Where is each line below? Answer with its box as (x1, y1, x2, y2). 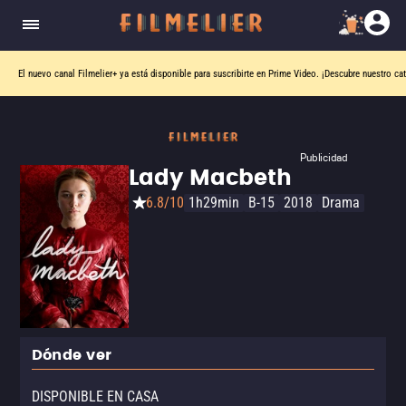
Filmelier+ (78, 67, 117, 80)
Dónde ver (32, 343, 112, 367)
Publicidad (300, 150, 348, 164)
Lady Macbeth (129, 160, 292, 197)
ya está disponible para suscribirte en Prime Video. (117, 67, 322, 80)
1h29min (188, 194, 239, 211)
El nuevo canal (18, 67, 78, 80)
